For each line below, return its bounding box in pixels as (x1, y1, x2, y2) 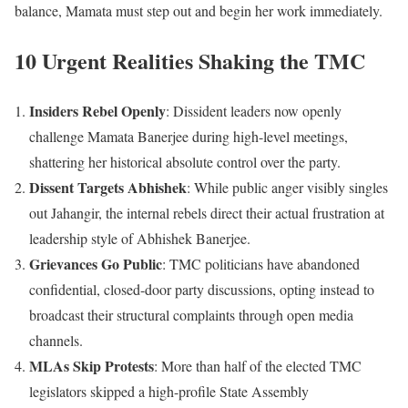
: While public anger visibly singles (187, 178, 388, 198)
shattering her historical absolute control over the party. (29, 152, 341, 172)
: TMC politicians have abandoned (162, 254, 360, 274)
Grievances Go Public (29, 253, 162, 275)
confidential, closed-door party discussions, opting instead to (29, 280, 374, 300)
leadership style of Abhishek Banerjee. (29, 229, 250, 249)
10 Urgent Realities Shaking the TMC (15, 45, 365, 77)
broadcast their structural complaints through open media (29, 305, 353, 325)
